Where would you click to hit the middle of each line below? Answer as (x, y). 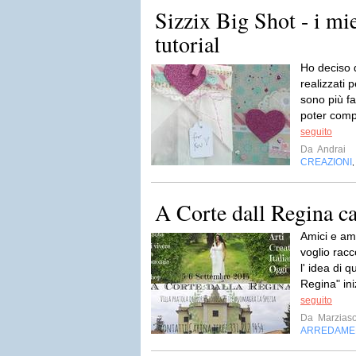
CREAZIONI (326, 162)
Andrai (331, 149)
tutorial (188, 44)
